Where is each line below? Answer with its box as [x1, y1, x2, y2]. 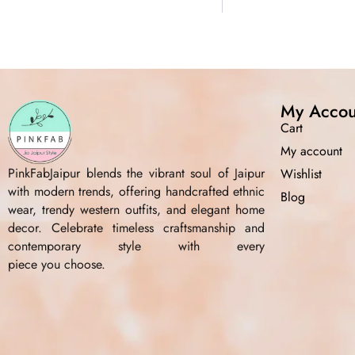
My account [281, 142, 343, 160]
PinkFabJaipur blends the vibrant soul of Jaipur [8, 164, 265, 183]
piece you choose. [8, 255, 105, 274]
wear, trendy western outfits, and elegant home [8, 200, 265, 219]
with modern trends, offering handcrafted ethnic [8, 182, 265, 201]
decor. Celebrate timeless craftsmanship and [8, 219, 265, 238]
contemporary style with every [8, 237, 265, 256]
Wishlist [281, 165, 323, 183]
